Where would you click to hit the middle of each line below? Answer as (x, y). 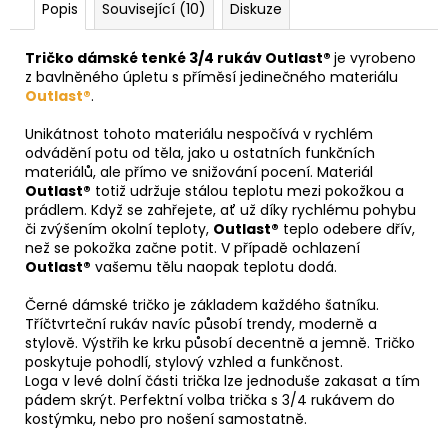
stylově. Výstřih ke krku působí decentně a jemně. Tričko (220, 342)
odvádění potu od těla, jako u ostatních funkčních (200, 152)
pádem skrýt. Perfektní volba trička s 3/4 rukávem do (210, 399)
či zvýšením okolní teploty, (119, 228)
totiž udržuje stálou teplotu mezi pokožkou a (247, 190)
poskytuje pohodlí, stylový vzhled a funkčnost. (184, 361)
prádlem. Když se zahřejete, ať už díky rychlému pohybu (220, 209)
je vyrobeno (375, 57)
